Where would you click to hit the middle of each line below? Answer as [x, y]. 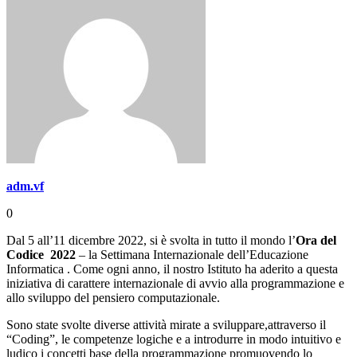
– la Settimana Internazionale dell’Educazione [192, 255]
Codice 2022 [41, 255]
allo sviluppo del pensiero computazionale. [113, 298]
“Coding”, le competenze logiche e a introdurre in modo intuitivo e [174, 339]
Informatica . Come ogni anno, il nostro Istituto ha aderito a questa [172, 269]
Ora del [316, 241]
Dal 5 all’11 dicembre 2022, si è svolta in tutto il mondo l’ [151, 241]
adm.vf [25, 186]
